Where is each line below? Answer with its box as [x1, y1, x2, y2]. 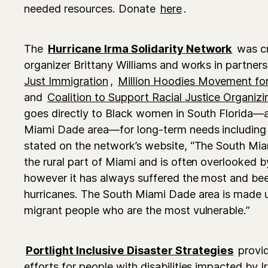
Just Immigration [24, 74, 108, 87]
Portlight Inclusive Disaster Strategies [26, 243, 234, 257]
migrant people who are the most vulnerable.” [24, 203, 254, 217]
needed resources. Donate [24, 1, 159, 15]
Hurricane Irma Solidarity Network [47, 41, 233, 55]
